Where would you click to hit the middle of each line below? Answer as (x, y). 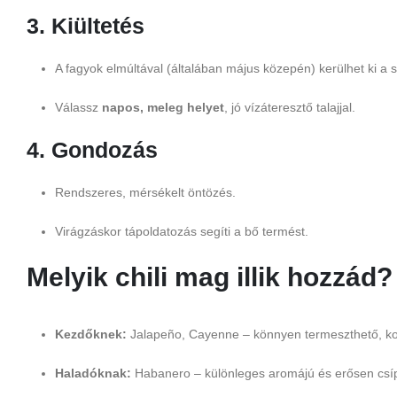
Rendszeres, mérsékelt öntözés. (145, 193)
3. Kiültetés (86, 26)
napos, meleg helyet (163, 108)
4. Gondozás (92, 150)
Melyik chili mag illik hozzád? (210, 277)
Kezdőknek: (91, 335)
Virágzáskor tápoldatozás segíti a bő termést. (182, 232)
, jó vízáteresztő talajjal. (290, 108)
